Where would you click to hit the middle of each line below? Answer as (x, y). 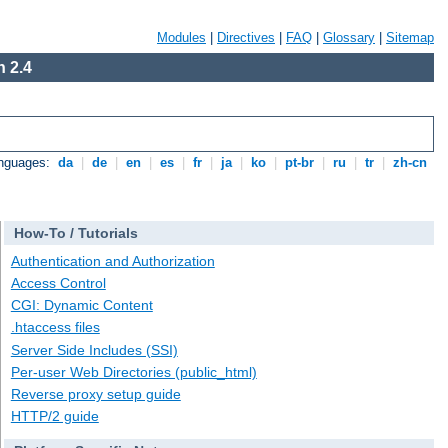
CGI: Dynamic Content (81, 305)
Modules (181, 37)
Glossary (349, 37)
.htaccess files (55, 327)
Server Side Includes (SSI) (94, 349)
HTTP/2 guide (54, 416)
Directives (246, 37)
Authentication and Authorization (112, 260)
